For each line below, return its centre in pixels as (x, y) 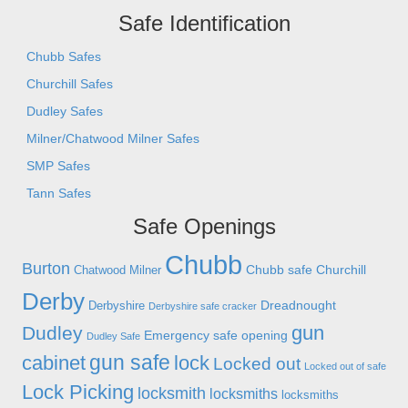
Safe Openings (204, 227)
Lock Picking (78, 393)
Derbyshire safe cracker (203, 306)
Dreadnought (298, 306)
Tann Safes (59, 194)
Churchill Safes (70, 84)
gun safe (130, 363)
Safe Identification (204, 24)
